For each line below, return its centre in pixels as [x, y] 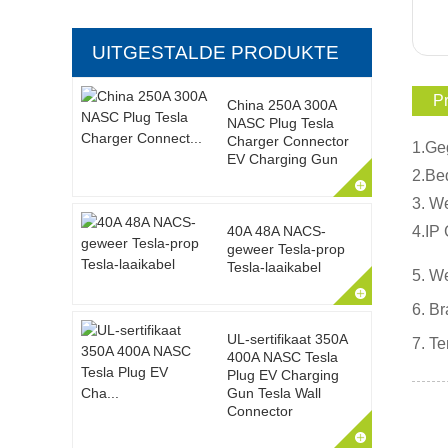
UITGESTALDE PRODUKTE [215, 52]
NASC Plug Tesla [280, 123]
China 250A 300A [281, 105]
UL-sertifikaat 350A [286, 339]
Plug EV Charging [282, 375]
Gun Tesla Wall [273, 393]
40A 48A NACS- [276, 231]
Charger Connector [287, 141]
